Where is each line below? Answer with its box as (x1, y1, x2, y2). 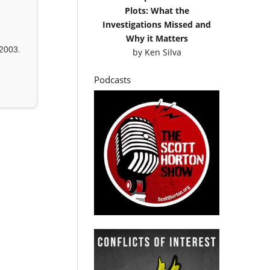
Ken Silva (144, 46, 181, 58)
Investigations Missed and (102, 18, 212, 30)
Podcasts (94, 73, 131, 86)
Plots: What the (124, 4, 189, 16)
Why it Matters (125, 32, 188, 44)
